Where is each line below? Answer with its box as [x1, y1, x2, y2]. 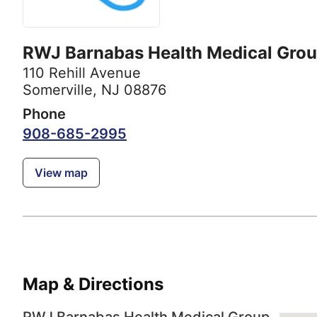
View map [35, 166, 88, 180]
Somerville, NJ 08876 [23, 81, 166, 99]
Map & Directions [23, 274, 163, 295]
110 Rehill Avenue [23, 64, 141, 82]
